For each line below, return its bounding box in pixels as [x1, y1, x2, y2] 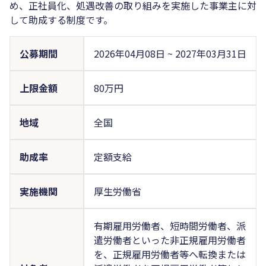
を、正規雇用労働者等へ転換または [93, 246, 246, 261]
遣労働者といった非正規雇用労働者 [93, 232, 246, 247]
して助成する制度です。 [9, 12, 113, 27]
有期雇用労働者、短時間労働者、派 [93, 218, 246, 233]
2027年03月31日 [175, 46, 246, 61]
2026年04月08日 [93, 46, 167, 61]
